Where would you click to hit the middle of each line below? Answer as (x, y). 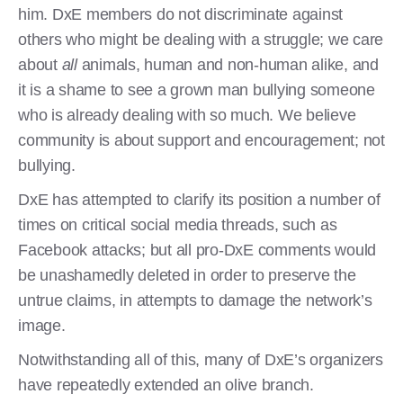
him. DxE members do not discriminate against (180, 14)
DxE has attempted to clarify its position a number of (199, 199)
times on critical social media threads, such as (178, 224)
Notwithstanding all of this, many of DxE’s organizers (201, 359)
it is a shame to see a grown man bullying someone (197, 90)
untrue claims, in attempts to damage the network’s (195, 300)
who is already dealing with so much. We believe (187, 115)
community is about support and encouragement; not (201, 140)
